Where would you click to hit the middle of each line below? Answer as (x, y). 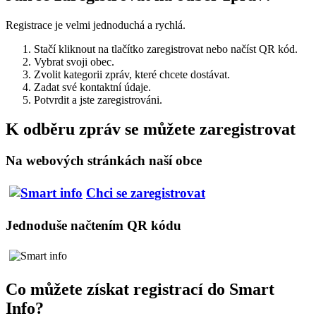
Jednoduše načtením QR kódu (93, 225)
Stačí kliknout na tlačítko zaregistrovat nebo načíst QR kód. (166, 49)
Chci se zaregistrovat (146, 193)
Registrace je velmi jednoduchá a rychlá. (96, 25)
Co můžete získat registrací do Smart (140, 290)
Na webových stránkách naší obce (104, 161)
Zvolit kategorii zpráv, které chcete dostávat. (132, 74)
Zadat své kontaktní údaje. (92, 87)
